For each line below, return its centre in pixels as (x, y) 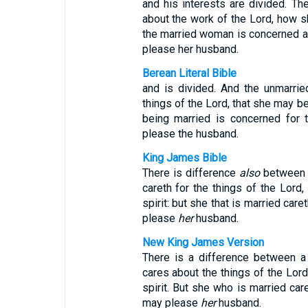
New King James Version (203, 242)
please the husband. (190, 134)
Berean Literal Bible (189, 73)
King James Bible (184, 158)
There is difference (191, 173)
